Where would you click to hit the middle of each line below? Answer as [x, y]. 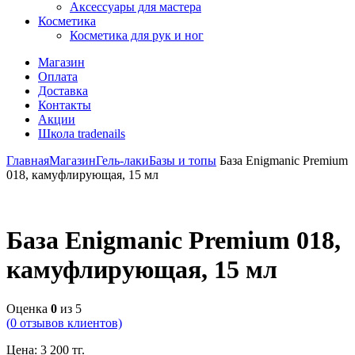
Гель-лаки [122, 160]
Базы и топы [183, 160]
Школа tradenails [82, 134]
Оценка [29, 308]
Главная [28, 160]
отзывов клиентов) [69, 323]
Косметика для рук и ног [137, 35]
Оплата [58, 76]
